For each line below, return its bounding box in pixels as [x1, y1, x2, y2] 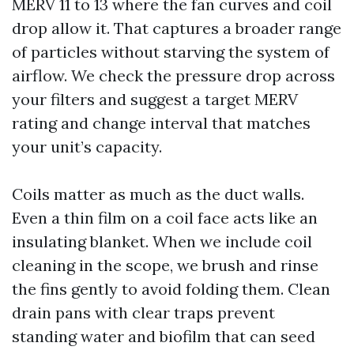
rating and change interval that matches [12, 112, 311, 133]
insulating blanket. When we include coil [12, 231, 312, 251]
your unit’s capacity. [12, 136, 162, 156]
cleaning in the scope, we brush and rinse [12, 254, 318, 275]
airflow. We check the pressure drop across [12, 65, 335, 85]
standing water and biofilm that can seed [12, 326, 315, 346]
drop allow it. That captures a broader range [12, 17, 341, 38]
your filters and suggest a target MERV [12, 88, 298, 109]
